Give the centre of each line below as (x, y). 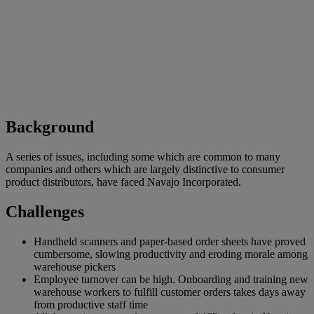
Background (50, 127)
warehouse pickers (75, 267)
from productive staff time (91, 305)
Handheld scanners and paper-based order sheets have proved (170, 242)
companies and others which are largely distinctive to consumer (145, 170)
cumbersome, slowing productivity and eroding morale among (171, 254)
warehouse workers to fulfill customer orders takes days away (170, 292)
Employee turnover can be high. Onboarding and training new (171, 280)
